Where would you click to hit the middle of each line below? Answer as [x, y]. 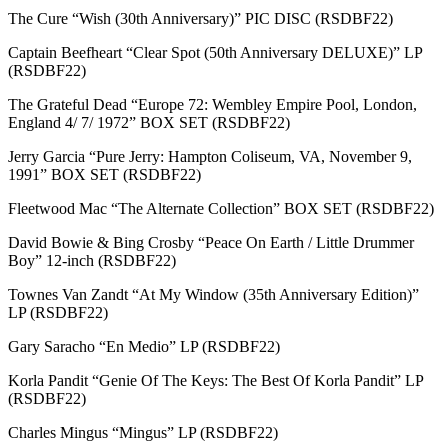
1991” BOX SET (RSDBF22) [104, 174]
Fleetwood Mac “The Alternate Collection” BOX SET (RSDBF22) [221, 208]
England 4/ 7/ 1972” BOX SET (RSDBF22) [149, 122]
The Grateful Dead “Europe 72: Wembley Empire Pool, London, [212, 104]
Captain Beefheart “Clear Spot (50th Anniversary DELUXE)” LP [215, 52]
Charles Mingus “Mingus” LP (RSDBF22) [143, 432]
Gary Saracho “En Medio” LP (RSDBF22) [144, 346]
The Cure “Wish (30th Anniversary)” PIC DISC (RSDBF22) [200, 18]
